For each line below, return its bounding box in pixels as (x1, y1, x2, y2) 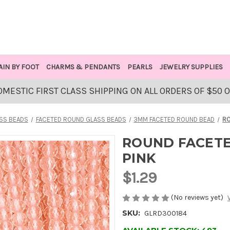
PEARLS (127, 63, 152, 71)
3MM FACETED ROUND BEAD (133, 116, 215, 123)
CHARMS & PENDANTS (46, 63, 120, 71)
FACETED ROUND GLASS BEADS (35, 116, 126, 123)
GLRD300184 (144, 209, 187, 218)
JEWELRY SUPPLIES (159, 63, 223, 71)
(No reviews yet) (171, 193, 223, 202)
